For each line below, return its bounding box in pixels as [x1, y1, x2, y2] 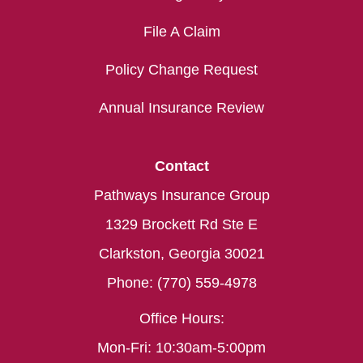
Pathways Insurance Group [93, 187, 270, 204]
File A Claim [143, 23, 220, 41]
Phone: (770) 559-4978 [106, 275, 257, 292]
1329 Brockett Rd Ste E [105, 216, 258, 233]
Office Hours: [139, 310, 224, 327]
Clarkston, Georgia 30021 [98, 246, 265, 263]
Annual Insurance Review [99, 100, 264, 117]
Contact [154, 158, 209, 175]
